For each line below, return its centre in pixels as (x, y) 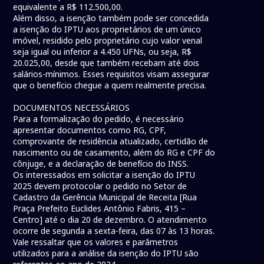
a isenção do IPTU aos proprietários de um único (107, 29)
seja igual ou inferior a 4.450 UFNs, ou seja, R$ (103, 52)
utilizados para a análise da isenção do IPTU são (106, 253)
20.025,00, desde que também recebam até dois (106, 63)
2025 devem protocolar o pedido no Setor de (100, 186)
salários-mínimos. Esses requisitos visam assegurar (111, 74)
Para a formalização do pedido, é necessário (99, 119)
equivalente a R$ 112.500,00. (68, 7)
